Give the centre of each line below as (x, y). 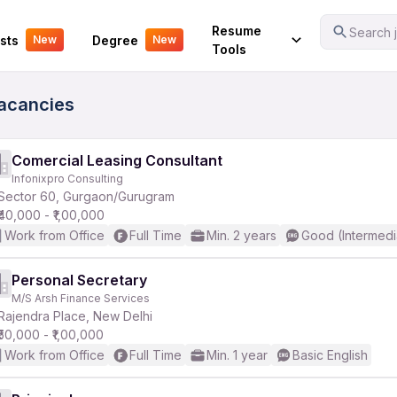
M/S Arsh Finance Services (81, 298)
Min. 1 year (237, 355)
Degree (115, 40)
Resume (236, 31)
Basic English (330, 355)
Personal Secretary (79, 280)
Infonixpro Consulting (67, 179)
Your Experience (64, 28)
